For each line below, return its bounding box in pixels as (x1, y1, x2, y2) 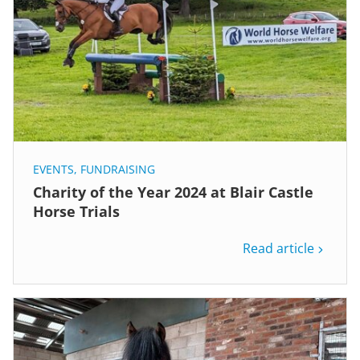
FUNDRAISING (80, 161, 155, 177)
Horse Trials (33, 201, 120, 221)
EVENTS (33, 161, 74, 177)
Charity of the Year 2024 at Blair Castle (33, 182, 313, 202)
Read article (243, 239, 314, 257)
